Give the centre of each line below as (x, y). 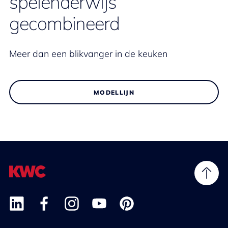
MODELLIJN (114, 92)
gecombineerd (65, 23)
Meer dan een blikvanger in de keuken (88, 54)
